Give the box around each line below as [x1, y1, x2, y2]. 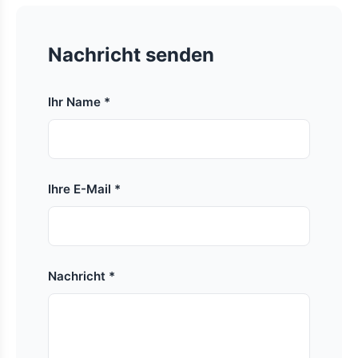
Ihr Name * [48, 94, 110, 109]
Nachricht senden [48, 43, 214, 66]
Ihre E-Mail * [48, 181, 121, 197]
